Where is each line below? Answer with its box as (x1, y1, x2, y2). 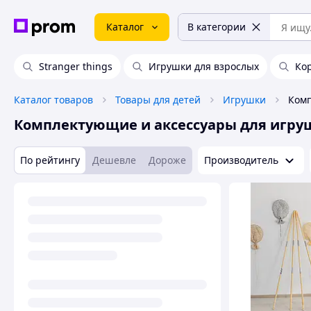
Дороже (149, 153, 186, 167)
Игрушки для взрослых (149, 60, 259, 73)
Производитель (204, 153, 278, 167)
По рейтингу (20, 153, 80, 167)
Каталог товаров (14, 93, 93, 106)
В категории (187, 20, 246, 33)
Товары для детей (115, 93, 201, 106)
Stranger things (39, 60, 112, 73)
